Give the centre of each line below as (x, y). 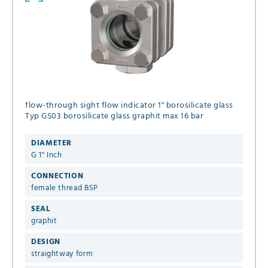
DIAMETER (52, 143)
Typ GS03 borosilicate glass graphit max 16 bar (115, 116)
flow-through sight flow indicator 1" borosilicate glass (92, 105)
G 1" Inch (47, 155)
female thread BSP (65, 188)
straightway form (62, 254)
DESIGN (46, 242)
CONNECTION (57, 176)
